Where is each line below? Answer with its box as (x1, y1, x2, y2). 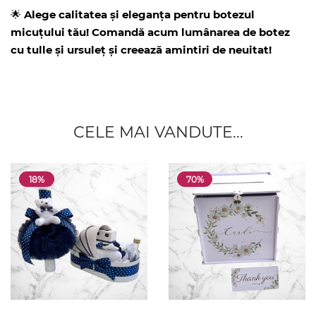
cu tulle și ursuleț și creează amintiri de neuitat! (11, 43, 272, 56)
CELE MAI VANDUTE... (73, 123, 243, 142)
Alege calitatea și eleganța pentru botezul (24, 8, 255, 21)
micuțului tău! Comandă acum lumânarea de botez (11, 25, 290, 39)
